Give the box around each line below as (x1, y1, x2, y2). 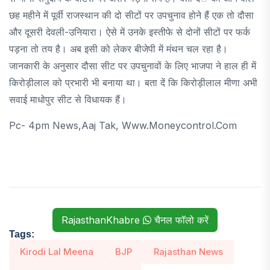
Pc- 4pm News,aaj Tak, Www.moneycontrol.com (9, 119, 237, 131)
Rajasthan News (154, 245, 223, 257)
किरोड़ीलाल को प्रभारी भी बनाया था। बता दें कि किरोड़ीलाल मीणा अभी (9, 76, 257, 89)
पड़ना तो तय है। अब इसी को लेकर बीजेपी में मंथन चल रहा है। (9, 42, 228, 55)
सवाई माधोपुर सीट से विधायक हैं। (9, 93, 127, 105)
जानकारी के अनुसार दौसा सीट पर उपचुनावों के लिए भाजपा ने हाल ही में (9, 59, 256, 72)
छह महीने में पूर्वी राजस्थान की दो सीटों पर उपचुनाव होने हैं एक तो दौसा (9, 8, 254, 21)
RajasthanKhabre (61, 213, 143, 226)
